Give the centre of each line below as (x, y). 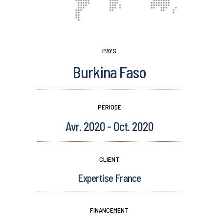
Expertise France (109, 178)
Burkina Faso (109, 72)
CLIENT (109, 159)
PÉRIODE (109, 107)
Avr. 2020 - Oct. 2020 (109, 127)
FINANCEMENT (109, 210)
